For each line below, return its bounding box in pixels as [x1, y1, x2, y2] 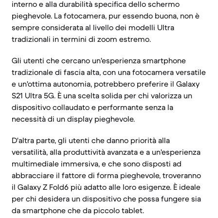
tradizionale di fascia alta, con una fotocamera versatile [12, 67, 206, 77]
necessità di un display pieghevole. [12, 114, 135, 124]
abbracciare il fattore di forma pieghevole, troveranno [12, 170, 201, 180]
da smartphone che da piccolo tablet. [12, 205, 144, 215]
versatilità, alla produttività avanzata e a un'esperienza [12, 147, 200, 157]
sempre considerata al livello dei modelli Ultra [12, 22, 174, 32]
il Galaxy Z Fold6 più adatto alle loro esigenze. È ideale [12, 182, 200, 192]
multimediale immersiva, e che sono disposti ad [12, 159, 182, 168]
